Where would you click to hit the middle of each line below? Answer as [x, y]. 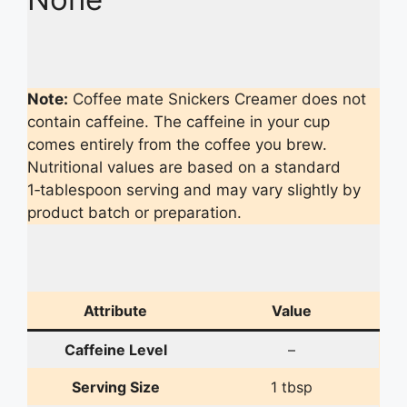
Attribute [115, 310]
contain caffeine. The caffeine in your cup [179, 122]
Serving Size [115, 387]
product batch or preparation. [134, 213]
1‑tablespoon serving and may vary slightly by [194, 190]
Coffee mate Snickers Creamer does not [217, 99]
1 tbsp [291, 387]
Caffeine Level [115, 349]
